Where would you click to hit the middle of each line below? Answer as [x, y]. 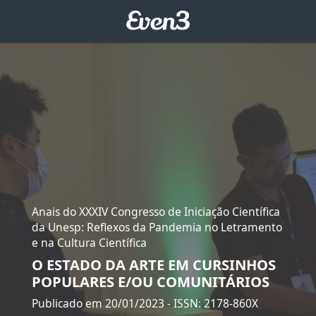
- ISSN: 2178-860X [212, 303]
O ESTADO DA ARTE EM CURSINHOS [153, 264]
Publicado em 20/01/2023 [99, 303]
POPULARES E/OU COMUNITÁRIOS [150, 281]
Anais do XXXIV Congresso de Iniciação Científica [156, 211]
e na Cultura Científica [89, 242]
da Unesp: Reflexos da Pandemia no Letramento [157, 227]
